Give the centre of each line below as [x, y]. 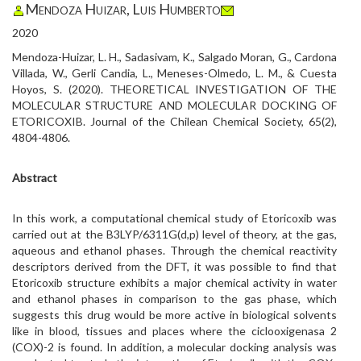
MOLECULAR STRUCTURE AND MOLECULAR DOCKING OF [174, 105]
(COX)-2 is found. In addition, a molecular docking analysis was [174, 347]
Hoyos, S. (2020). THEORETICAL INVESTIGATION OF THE [174, 89]
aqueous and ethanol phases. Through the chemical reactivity [174, 250]
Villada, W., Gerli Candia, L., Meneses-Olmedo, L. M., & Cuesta [174, 73]
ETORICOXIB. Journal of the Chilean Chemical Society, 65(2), [174, 121]
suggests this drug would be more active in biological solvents [174, 315]
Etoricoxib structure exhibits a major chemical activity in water [174, 282]
